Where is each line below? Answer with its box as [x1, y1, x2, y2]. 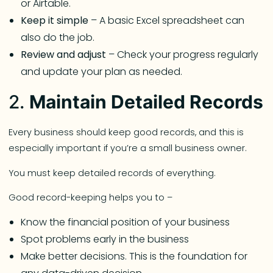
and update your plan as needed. [21, 64, 183, 79]
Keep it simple [21, 13, 89, 27]
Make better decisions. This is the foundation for [21, 249, 248, 264]
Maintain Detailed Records [29, 91, 264, 113]
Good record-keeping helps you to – [9, 191, 175, 204]
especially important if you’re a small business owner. [9, 142, 250, 155]
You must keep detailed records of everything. [9, 166, 216, 179]
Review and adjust [21, 47, 107, 62]
